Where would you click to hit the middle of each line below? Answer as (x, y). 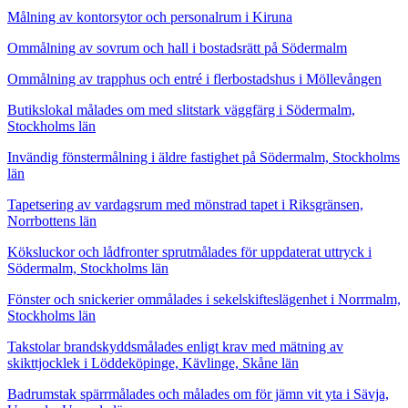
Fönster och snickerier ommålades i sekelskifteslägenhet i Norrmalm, (204, 299)
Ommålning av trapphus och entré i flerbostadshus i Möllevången (194, 78)
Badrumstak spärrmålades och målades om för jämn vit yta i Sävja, (198, 393)
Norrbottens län (52, 220)
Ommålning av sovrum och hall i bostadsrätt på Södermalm (177, 47)
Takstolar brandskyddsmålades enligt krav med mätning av (175, 346)
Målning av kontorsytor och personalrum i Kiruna (150, 16)
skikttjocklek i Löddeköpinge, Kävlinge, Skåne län (153, 362)
